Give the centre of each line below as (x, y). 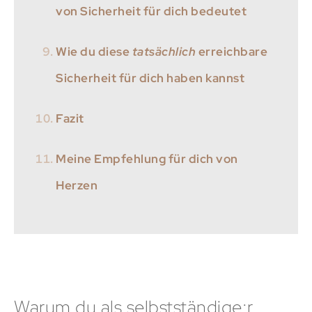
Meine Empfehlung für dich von (147, 158)
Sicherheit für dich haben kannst (150, 78)
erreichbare (232, 51)
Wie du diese (94, 51)
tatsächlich (164, 51)
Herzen (77, 185)
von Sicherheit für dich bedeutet (151, 11)
